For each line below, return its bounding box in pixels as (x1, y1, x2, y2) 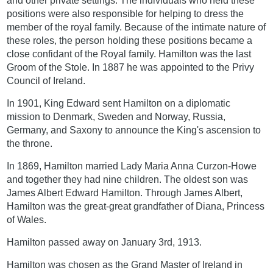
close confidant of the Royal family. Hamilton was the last (7, 48, 252, 59)
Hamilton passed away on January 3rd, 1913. (7, 236, 202, 247)
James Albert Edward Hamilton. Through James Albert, (7, 187, 243, 198)
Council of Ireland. (7, 75, 86, 86)
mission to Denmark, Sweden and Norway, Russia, (7, 111, 226, 122)
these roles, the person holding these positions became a (7, 35, 253, 46)
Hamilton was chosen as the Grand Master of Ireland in (7, 259, 243, 270)
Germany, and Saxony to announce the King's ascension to (7, 124, 261, 135)
